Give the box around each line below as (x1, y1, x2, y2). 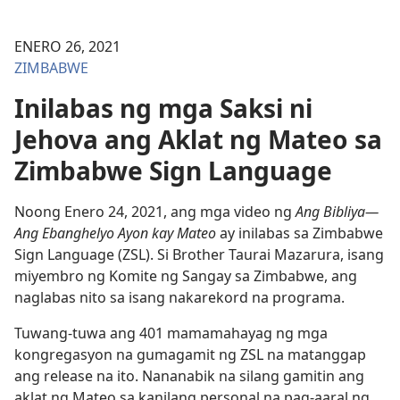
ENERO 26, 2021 (14, 37, 121, 56)
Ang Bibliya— (296, 202, 379, 221)
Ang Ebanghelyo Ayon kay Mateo (14, 223, 216, 243)
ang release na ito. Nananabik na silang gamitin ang (14, 366, 364, 386)
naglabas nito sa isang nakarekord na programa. (14, 287, 345, 307)
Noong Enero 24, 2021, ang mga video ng (14, 202, 296, 221)
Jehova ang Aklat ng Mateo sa (14, 122, 382, 156)
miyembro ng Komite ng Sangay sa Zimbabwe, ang (14, 266, 357, 286)
